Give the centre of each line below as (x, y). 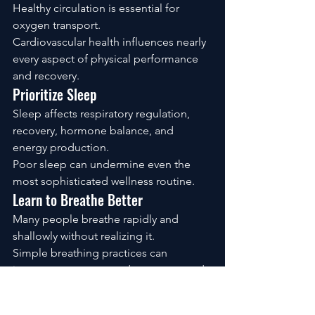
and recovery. (46, 75)
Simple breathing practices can (91, 252)
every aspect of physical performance (107, 58)
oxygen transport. (57, 25)
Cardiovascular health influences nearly (111, 41)
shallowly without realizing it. (84, 236)
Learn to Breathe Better (78, 199)
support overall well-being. (79, 286)
